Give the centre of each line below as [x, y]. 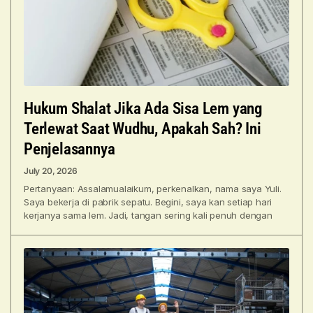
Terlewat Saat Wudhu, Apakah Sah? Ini [143, 129]
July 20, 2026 [51, 170]
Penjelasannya [70, 149]
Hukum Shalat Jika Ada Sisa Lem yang [143, 108]
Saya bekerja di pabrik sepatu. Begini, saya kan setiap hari [148, 202]
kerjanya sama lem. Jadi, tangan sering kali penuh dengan [148, 215]
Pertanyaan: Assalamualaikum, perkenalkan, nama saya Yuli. [153, 188]
